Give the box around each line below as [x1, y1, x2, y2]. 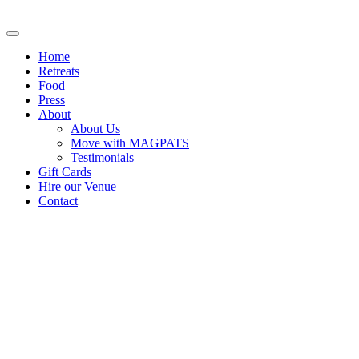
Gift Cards [38, 165, 91, 179]
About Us [71, 122, 120, 135]
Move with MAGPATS [71, 136, 189, 150]
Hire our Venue [38, 179, 116, 193]
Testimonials [71, 151, 134, 164]
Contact [38, 194, 78, 208]
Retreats [38, 64, 79, 78]
